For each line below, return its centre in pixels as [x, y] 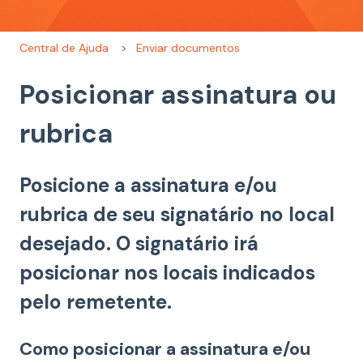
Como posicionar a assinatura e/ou [165, 348]
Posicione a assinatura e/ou [148, 186]
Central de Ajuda [64, 47]
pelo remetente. [96, 302]
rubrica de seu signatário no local [177, 215]
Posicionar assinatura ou [178, 94]
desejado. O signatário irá [139, 244]
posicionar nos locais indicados [167, 273]
